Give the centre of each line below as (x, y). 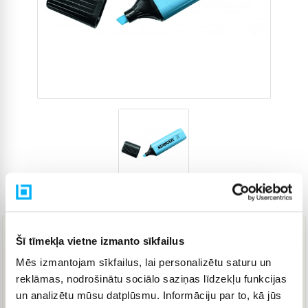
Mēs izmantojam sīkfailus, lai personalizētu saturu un (144, 262)
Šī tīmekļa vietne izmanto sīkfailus (100, 240)
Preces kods (220, 200)
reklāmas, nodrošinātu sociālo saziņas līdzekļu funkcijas (151, 278)
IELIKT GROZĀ (146, 294)
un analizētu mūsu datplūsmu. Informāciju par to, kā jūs (149, 295)
